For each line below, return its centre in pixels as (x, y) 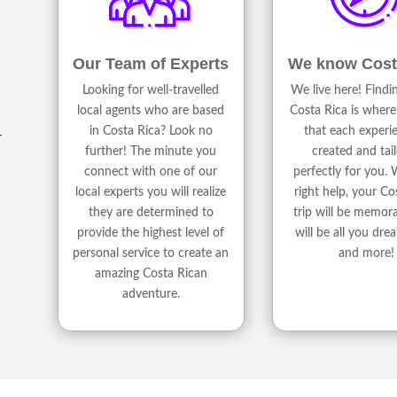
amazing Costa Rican (151, 274)
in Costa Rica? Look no (151, 132)
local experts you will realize (151, 193)
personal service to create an (151, 254)
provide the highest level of (151, 234)
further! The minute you (151, 152)
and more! (366, 254)
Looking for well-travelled (151, 91)
